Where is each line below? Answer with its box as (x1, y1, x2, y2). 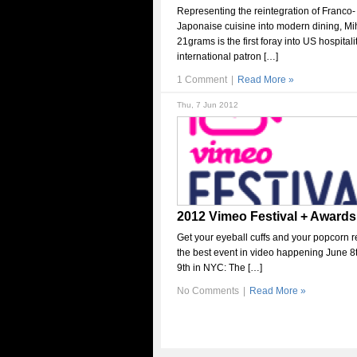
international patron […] (177, 51, 278, 62)
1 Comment (177, 74, 227, 85)
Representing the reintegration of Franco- (177, 6, 355, 17)
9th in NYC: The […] (177, 262, 262, 273)
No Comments (177, 285, 239, 296)
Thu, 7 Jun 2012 (177, 100, 238, 109)
